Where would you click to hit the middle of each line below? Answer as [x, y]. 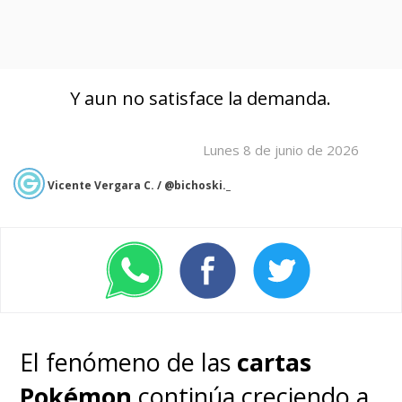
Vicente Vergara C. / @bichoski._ [139, 186]
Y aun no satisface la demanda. [201, 98]
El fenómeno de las [129, 363]
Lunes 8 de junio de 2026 [281, 150]
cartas [275, 363]
